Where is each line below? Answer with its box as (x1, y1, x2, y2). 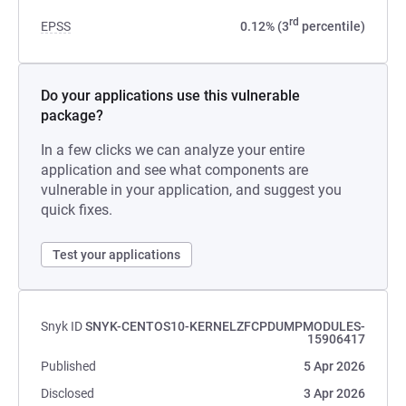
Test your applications (53, 247, 180, 262)
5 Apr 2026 (304, 359, 365, 373)
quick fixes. (41, 201, 112, 218)
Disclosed (41, 386, 94, 401)
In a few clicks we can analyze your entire (41, 141, 304, 159)
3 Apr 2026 (304, 386, 365, 401)
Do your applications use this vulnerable (41, 87, 300, 104)
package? (41, 107, 103, 124)
